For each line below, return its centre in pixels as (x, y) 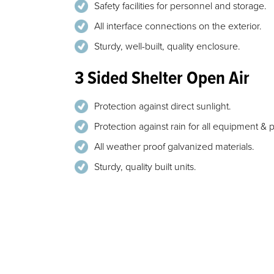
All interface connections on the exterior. (178, 26)
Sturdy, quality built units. (145, 167)
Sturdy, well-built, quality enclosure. (167, 46)
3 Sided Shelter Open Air (162, 79)
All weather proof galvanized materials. (174, 147)
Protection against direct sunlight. (163, 106)
